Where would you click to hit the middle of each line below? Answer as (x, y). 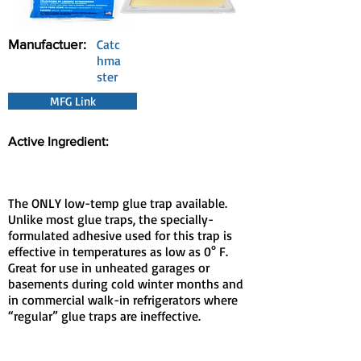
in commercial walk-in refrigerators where (123, 300)
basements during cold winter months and (126, 284)
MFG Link (73, 102)
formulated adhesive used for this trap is (120, 236)
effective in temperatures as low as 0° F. (118, 252)
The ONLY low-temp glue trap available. (118, 203)
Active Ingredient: (58, 142)
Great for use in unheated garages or (109, 268)
